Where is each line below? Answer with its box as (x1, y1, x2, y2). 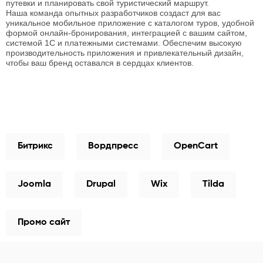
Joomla (18, 180, 51, 189)
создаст (160, 8, 191, 18)
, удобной (217, 18, 254, 28)
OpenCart (174, 141, 218, 151)
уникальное (6, 18, 53, 28)
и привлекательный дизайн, (137, 48, 244, 58)
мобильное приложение (53, 18, 148, 28)
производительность (6, 48, 87, 58)
